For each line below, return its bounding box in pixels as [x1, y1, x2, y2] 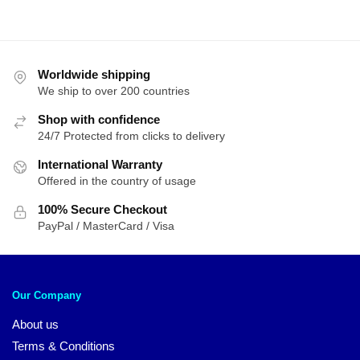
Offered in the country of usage [38, 174, 196, 187]
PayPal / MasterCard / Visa [38, 219, 174, 232]
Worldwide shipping [38, 67, 150, 81]
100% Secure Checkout [38, 202, 167, 216]
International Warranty [38, 157, 162, 171]
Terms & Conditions [12, 339, 115, 354]
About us [12, 317, 59, 332]
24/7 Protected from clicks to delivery [38, 129, 225, 142]
